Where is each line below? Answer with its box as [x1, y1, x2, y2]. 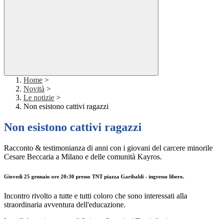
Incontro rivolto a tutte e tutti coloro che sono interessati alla [4, 192, 187, 200]
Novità [23, 85, 44, 93]
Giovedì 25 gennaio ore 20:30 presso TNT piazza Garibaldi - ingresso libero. [4, 174, 184, 180]
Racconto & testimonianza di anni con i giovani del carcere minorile [4, 144, 213, 153]
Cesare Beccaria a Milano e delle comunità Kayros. [4, 153, 162, 161]
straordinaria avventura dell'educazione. [4, 200, 126, 209]
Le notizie [23, 93, 54, 102]
